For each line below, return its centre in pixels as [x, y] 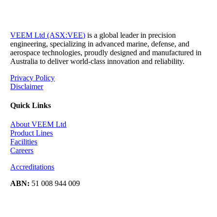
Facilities [24, 142]
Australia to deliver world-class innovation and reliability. [98, 61]
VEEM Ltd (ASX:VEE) [48, 35]
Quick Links [31, 105]
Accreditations [32, 167]
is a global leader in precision [131, 35]
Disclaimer [27, 86]
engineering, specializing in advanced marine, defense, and [100, 44]
